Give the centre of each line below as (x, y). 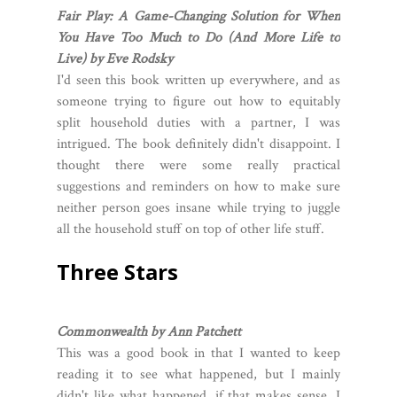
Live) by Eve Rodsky (115, 58)
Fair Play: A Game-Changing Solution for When (198, 16)
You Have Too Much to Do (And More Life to (198, 37)
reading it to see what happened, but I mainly (198, 374)
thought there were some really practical (198, 165)
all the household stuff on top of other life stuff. (191, 229)
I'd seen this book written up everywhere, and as (198, 80)
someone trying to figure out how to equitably (198, 101)
